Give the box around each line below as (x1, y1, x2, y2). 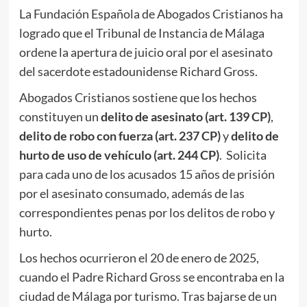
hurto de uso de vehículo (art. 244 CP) (19, 147, 219, 162)
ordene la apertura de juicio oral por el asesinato (19, 44, 273, 60)
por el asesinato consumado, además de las (19, 185, 245, 201)
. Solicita (219, 147, 267, 162)
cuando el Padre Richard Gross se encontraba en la (19, 269, 284, 284)
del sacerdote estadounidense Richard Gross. (19, 63, 258, 79)
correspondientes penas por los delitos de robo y (19, 204, 275, 220)
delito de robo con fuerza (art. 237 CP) (19, 127, 221, 143)
